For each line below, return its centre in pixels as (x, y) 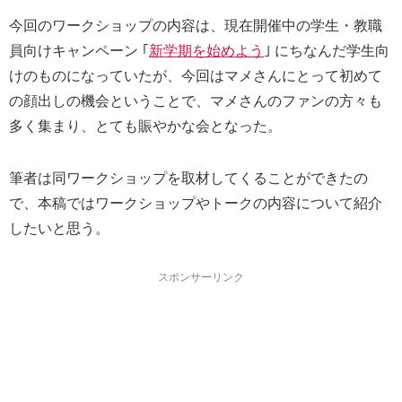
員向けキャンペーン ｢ (79, 51)
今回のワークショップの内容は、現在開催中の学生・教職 (196, 26)
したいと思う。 (59, 229)
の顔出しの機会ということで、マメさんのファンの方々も (196, 101)
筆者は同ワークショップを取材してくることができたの (188, 179)
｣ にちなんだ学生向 (327, 51)
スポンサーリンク (201, 278)
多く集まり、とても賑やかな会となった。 (145, 127)
